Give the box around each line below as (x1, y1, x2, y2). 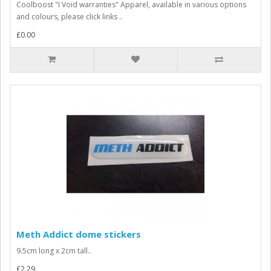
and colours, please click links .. (16, 11, 123, 22)
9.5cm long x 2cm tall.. (16, 246, 91, 256)
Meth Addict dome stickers (16, 228, 141, 240)
